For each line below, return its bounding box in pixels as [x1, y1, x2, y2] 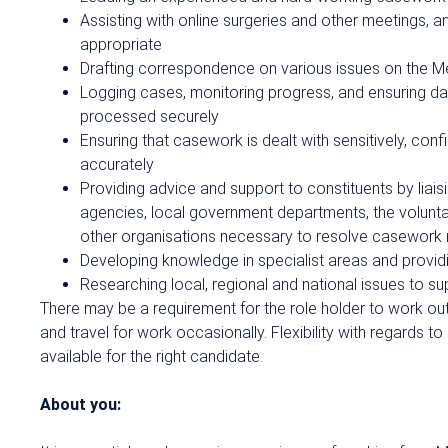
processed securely [80, 107, 219, 126]
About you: [40, 395, 121, 414]
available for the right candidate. [40, 347, 263, 366]
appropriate [80, 35, 162, 54]
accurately [80, 155, 154, 174]
